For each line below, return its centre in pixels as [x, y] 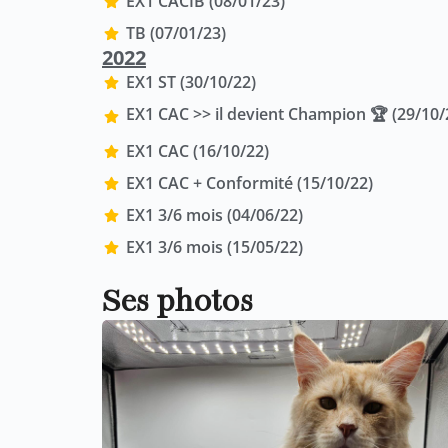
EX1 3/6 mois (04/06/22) [214, 215]
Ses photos [177, 303]
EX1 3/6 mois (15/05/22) [214, 247]
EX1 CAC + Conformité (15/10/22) [249, 183]
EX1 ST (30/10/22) [190, 82]
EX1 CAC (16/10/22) [197, 151]
